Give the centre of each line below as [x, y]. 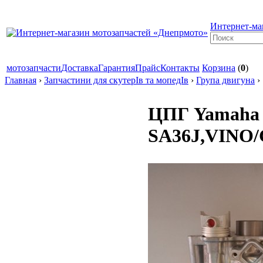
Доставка [80, 68]
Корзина [219, 68]
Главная [21, 80]
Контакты [180, 68]
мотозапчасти [34, 68]
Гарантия [117, 68]
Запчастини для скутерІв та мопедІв [116, 80]
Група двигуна [225, 80]
